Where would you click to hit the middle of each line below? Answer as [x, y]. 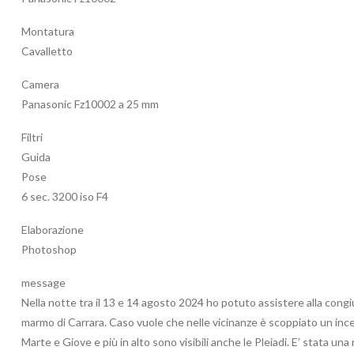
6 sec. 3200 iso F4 [65, 197]
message [43, 283]
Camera [40, 85]
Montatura [48, 32]
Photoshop [49, 250]
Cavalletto [47, 51]
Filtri [32, 137]
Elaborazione [53, 230]
